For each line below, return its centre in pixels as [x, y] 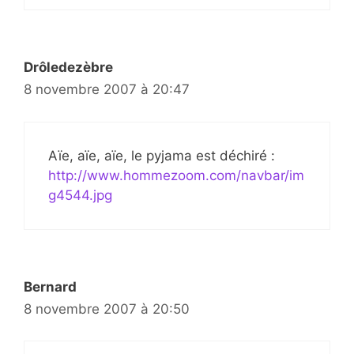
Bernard [50, 286]
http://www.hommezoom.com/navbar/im [176, 175]
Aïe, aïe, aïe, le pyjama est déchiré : [162, 155]
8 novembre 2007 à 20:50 [107, 309]
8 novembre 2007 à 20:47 [107, 90]
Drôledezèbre [68, 68]
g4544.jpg [80, 195]
